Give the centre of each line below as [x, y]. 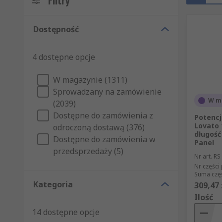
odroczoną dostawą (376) [99, 128]
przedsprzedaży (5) [88, 151]
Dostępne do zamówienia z [103, 116]
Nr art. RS [207, 157]
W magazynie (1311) [90, 80]
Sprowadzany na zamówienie [107, 92]
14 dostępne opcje [66, 212]
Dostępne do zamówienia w [104, 139]
